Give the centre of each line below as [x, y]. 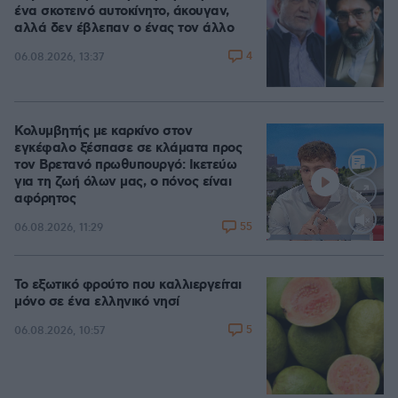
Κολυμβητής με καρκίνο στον [103, 131]
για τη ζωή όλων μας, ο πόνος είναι [123, 182]
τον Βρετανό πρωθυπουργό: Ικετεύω [125, 165]
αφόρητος [45, 199]
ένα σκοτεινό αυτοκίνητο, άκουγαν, [122, 12]
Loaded [334, 239]
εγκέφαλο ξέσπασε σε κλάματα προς [128, 148]
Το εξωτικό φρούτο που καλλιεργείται [128, 285]
